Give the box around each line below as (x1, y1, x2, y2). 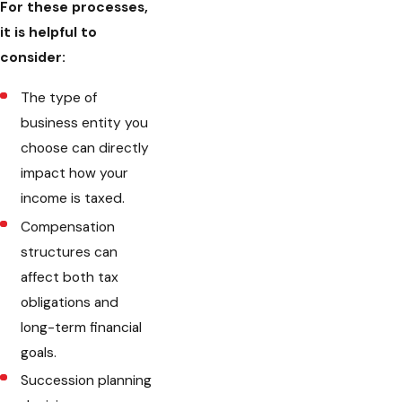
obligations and (21, 293, 119, 311)
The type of (21, 89, 98, 108)
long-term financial (21, 318, 143, 336)
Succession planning (21, 371, 153, 389)
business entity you (21, 114, 149, 133)
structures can (21, 242, 118, 261)
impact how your (21, 164, 129, 183)
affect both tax (21, 267, 119, 286)
